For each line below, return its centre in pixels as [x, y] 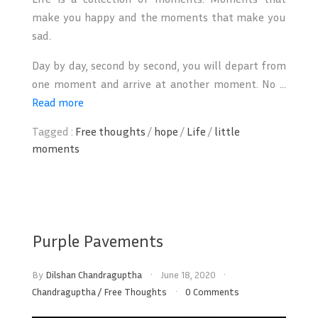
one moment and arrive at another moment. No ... [159, 83]
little [227, 131]
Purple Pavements [98, 240]
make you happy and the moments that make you [159, 17]
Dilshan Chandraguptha [94, 274]
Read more [58, 102]
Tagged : [54, 131]
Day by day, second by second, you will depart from [159, 65]
